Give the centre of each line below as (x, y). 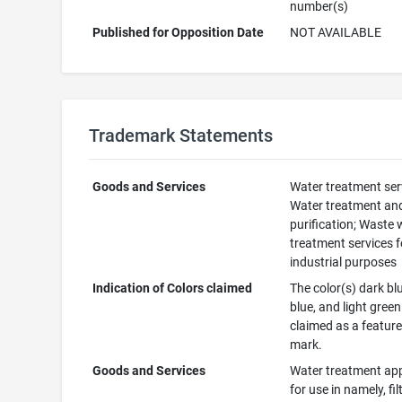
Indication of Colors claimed (173, 288)
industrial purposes (344, 262)
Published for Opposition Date (179, 32)
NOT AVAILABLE (336, 32)
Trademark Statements (180, 135)
